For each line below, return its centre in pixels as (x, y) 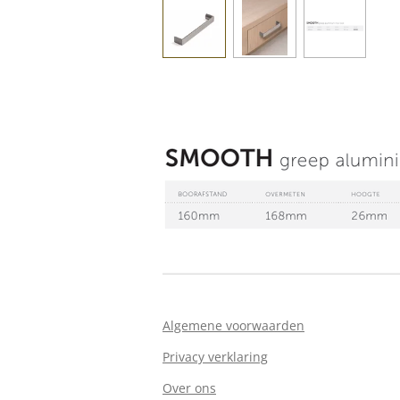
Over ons (189, 388)
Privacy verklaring (215, 357)
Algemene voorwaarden (233, 326)
